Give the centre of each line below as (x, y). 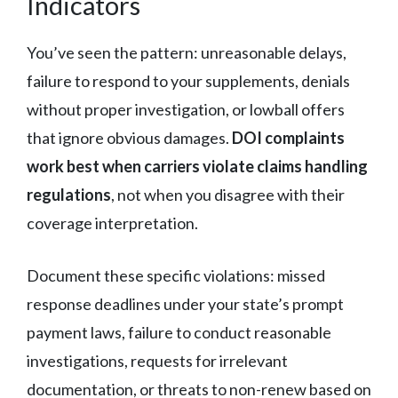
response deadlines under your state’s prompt (185, 303)
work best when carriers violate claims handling (197, 166)
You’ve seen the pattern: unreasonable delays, (187, 52)
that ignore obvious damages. (129, 137)
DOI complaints (288, 137)
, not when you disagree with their (228, 194)
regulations (69, 194)
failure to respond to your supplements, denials (188, 80)
